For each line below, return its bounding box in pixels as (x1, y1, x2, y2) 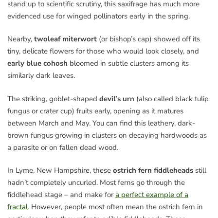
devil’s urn (99, 93, 134, 104)
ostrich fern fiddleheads (113, 165, 193, 176)
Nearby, (7, 34, 34, 44)
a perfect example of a (115, 190, 188, 200)
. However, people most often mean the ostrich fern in (28, 202, 203, 212)
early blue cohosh (7, 58, 68, 69)
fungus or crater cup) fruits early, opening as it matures (7, 106, 183, 116)
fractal (7, 202, 28, 212)
